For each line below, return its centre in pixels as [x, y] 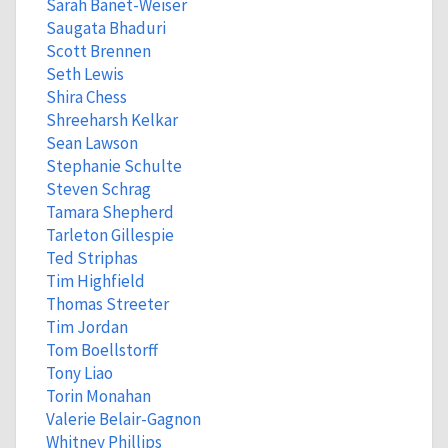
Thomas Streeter [107, 304]
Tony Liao [79, 373]
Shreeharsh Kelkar [111, 120]
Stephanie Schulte [113, 166]
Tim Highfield [95, 281]
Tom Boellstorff [101, 350]
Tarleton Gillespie [109, 235]
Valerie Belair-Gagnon [123, 419]
